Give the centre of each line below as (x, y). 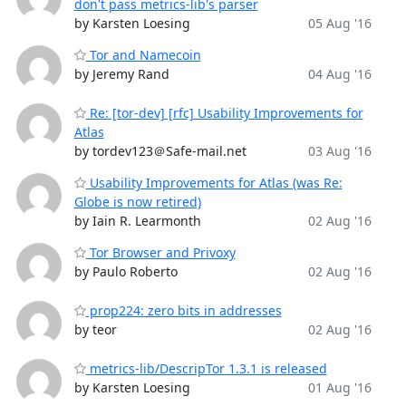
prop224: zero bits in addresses (184, 310)
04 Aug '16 (339, 74)
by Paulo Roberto (126, 271)
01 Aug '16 (339, 387)
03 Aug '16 (339, 151)
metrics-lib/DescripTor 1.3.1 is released (206, 368)
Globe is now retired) (137, 202)
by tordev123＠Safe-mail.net (160, 151)
